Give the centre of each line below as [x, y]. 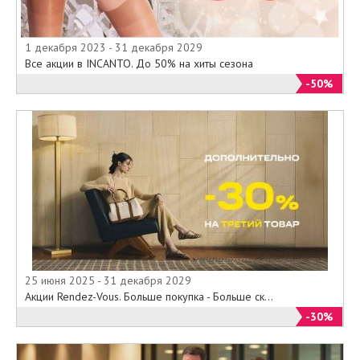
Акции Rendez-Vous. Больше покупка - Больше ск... [149, 296]
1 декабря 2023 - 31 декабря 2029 [114, 47]
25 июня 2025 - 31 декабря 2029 [108, 280]
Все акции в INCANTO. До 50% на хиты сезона [139, 63]
